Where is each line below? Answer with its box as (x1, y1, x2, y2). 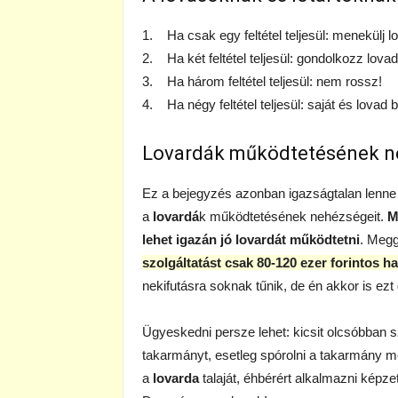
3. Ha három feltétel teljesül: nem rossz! (142, 74, 382, 89)
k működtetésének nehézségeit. (199, 209, 387, 224)
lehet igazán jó (142, 232, 235, 247)
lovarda (153, 370, 199, 386)
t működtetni (282, 232, 360, 247)
